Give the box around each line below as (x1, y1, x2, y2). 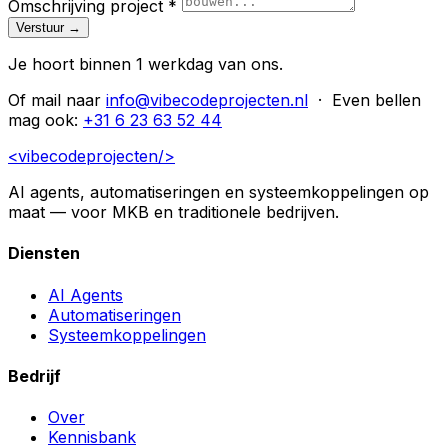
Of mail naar (8, 90, 106, 111)
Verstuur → (16, 20, 81, 36)
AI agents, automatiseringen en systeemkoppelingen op (8, 182, 429, 203)
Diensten (8, 243, 80, 264)
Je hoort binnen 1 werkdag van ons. (8, 54, 283, 75)
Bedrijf (8, 365, 61, 386)
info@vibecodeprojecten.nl (106, 90, 308, 111)
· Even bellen (308, 90, 421, 111)
